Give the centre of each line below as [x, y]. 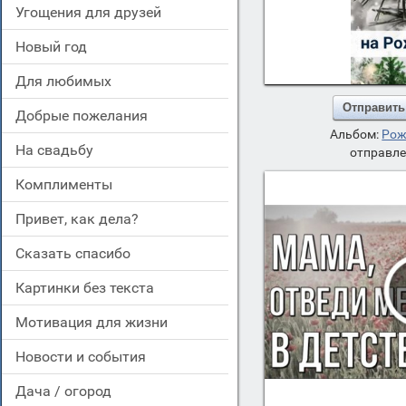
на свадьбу [59, 150]
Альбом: [356, 134]
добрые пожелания [87, 116]
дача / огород [69, 391]
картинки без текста [89, 288]
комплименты [68, 184]
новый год [56, 47]
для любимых [69, 81]
